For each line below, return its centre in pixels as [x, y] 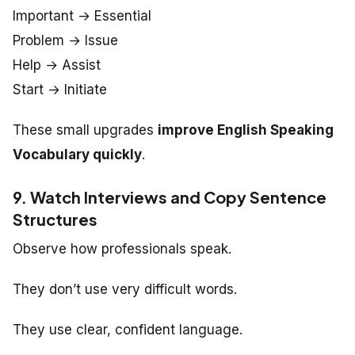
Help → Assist [57, 65]
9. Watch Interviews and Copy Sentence [170, 197]
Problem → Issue [65, 40]
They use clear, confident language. [128, 329]
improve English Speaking [246, 130]
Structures [55, 219]
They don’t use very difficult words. [125, 289]
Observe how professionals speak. [122, 248]
